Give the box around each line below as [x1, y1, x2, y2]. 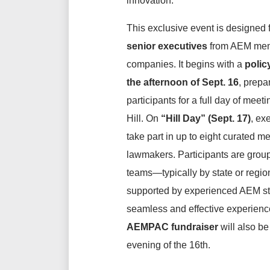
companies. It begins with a [127, 59, 242, 69]
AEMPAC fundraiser [127, 222, 218, 232]
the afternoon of [127, 77, 202, 87]
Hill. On [127, 113, 161, 124]
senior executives [127, 41, 207, 51]
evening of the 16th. [127, 240, 210, 250]
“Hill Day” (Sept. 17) [161, 113, 251, 124]
